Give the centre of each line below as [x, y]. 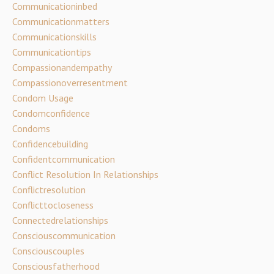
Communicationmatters [61, 21]
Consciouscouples [48, 251]
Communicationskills [54, 37]
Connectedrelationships [60, 220]
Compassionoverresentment [70, 83]
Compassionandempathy [62, 67]
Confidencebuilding [50, 144]
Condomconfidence [51, 113]
